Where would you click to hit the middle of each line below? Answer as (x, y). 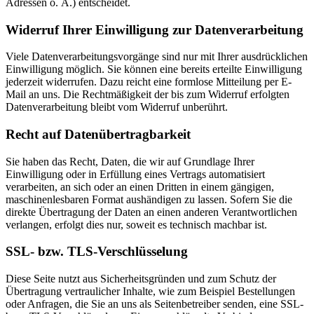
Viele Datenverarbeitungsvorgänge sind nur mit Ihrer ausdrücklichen (157, 57)
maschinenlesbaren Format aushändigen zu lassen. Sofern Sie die (149, 199)
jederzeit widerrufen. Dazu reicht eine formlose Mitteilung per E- (149, 82)
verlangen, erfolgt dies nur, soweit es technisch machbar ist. (136, 224)
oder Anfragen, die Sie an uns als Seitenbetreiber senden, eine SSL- (155, 304)
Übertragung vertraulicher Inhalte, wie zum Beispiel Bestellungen (150, 292)
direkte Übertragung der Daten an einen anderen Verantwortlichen (151, 212)
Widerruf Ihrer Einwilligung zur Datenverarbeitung (155, 29)
